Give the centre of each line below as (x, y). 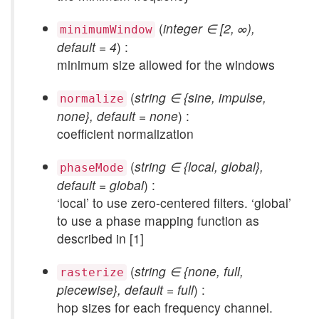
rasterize (92, 272)
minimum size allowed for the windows (166, 64)
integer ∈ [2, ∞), (209, 28)
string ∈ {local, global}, (199, 166)
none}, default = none (117, 116)
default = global (100, 185)
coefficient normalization (125, 134)
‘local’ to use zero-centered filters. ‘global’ (174, 203)
